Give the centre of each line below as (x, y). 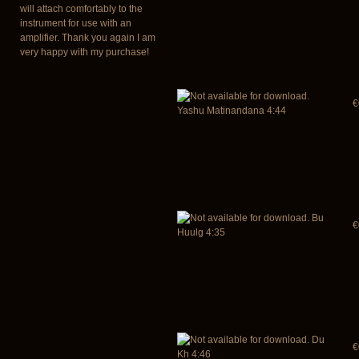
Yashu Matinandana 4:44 (232, 111)
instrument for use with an (76, 23)
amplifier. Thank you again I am (88, 37)
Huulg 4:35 (201, 232)
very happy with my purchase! (85, 52)
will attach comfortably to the (81, 8)
